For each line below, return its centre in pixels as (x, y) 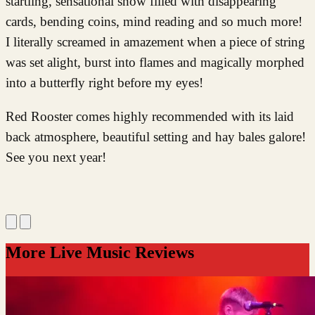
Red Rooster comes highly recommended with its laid (150, 116)
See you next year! (56, 157)
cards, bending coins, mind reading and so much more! (154, 21)
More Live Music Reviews (100, 252)
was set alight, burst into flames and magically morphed (155, 62)
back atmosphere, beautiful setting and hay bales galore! (156, 136)
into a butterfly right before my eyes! (104, 82)
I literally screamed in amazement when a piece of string (155, 41)
